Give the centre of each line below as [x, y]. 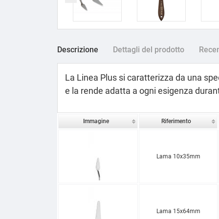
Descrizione [78, 49]
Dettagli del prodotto [149, 49]
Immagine [96, 121]
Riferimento [176, 121]
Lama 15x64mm [178, 211]
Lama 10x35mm [178, 156]
